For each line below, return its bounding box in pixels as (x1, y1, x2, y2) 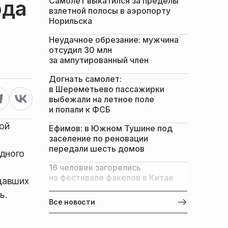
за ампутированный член (49, 55, 149, 65)
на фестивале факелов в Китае (49, 173, 174, 183)
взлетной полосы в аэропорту (49, 6, 170, 16)
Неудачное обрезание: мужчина (49, 35, 179, 45)
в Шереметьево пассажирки (49, 84, 164, 94)
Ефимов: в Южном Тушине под (49, 123, 173, 133)
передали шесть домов (49, 144, 145, 154)
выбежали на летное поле (49, 94, 154, 104)
